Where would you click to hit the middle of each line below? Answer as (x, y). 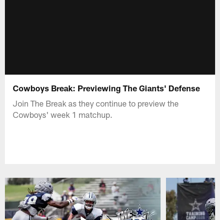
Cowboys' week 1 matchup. (63, 114)
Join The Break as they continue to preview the (96, 103)
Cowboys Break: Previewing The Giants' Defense (107, 88)
